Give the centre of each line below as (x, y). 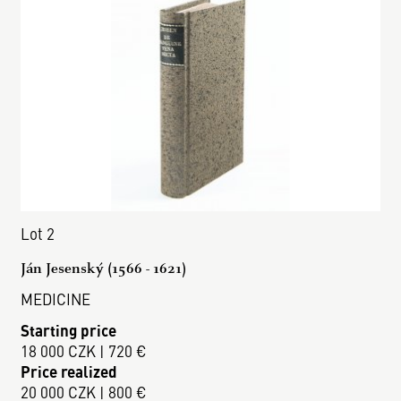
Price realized (69, 371)
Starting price (69, 330)
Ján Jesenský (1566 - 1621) (104, 269)
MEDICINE (56, 299)
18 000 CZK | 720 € (84, 350)
